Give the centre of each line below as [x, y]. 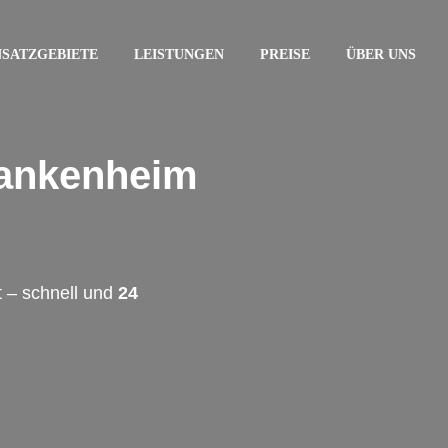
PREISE [285, 54]
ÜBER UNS [381, 54]
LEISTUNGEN [179, 54]
